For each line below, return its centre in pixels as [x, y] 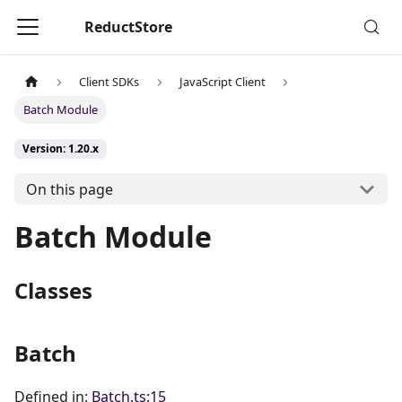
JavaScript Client [222, 82]
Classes [53, 291]
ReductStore [128, 27]
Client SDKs [109, 82]
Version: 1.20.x [61, 149]
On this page [69, 189]
